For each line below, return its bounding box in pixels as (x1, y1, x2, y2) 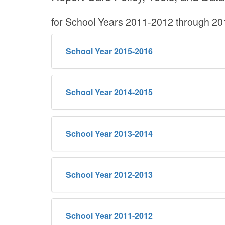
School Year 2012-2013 (66, 168, 153, 180)
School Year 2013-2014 (66, 127, 153, 139)
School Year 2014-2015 (66, 86, 153, 98)
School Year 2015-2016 (66, 45, 153, 57)
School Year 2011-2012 (66, 209, 153, 221)
